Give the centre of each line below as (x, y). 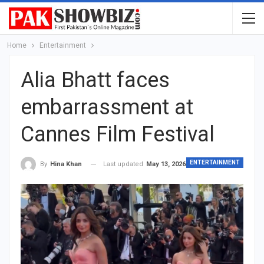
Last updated (124, 164)
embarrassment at (107, 107)
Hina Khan (66, 164)
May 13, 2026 (166, 164)
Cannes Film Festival (118, 134)
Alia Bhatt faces (95, 80)
